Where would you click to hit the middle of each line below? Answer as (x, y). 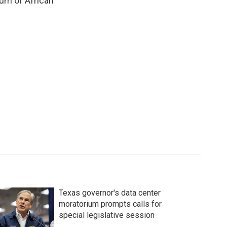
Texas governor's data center (109, 193)
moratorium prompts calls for (110, 204)
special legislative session (106, 215)
